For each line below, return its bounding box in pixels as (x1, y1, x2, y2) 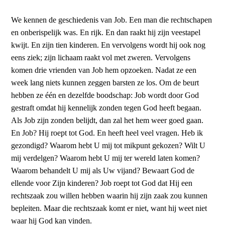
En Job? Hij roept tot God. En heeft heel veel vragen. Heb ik (11, 129, 203, 138)
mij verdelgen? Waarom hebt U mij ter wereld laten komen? (11, 154, 200, 163)
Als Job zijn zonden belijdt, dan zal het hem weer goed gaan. (11, 116, 204, 125)
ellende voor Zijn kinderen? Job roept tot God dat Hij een (11, 179, 193, 188)
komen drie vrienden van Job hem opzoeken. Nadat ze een (11, 66, 197, 75)
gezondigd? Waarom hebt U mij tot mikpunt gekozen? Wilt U (11, 141, 206, 150)
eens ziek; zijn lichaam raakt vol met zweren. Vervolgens (11, 53, 191, 62)
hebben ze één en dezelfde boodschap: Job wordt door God (11, 91, 199, 100)
